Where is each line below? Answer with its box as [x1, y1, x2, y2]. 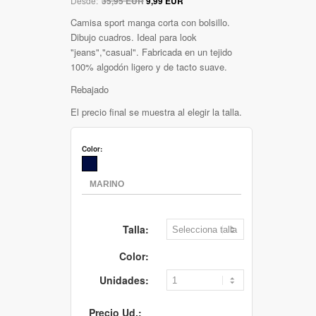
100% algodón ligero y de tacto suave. [71, 59, 227, 73]
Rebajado [71, 82, 109, 96]
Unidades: [99, 272, 149, 287]
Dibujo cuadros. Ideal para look [71, 30, 197, 44]
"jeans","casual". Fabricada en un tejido [71, 44, 232, 59]
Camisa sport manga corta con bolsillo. [71, 15, 230, 29]
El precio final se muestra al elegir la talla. [71, 104, 242, 119]
